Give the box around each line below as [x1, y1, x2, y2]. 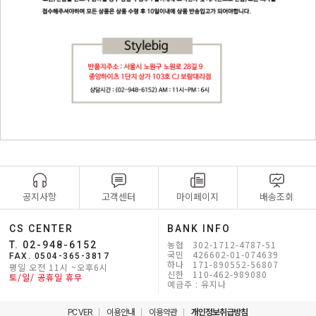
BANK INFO [167, 223, 231, 235]
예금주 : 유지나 [167, 278, 227, 291]
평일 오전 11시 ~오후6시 [9, 261, 109, 274]
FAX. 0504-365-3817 [9, 251, 110, 262]
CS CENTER [9, 223, 74, 235]
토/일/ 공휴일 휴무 [9, 271, 83, 284]
